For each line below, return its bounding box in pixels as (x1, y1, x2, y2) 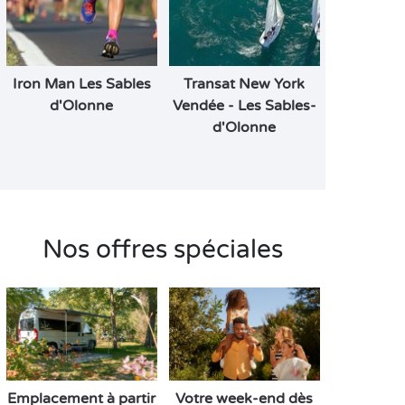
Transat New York (184, 75, 305, 94)
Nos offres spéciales (42, 234, 283, 266)
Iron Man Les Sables (12, 75, 151, 94)
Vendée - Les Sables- (172, 97, 316, 116)
